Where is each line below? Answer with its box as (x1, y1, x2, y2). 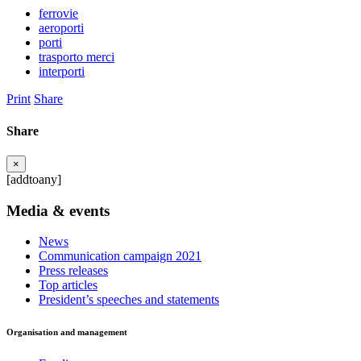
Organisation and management (6, 327, 127, 338)
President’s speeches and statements (39, 293, 219, 307)
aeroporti (39, 21, 84, 35)
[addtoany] (6, 172, 61, 186)
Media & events (6, 201, 110, 219)
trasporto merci (39, 50, 114, 64)
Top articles (39, 278, 98, 293)
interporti (39, 64, 85, 79)
